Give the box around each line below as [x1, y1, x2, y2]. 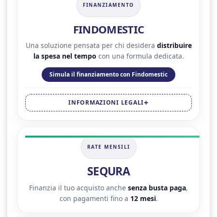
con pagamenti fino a [59, 193, 130, 203]
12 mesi [130, 193, 156, 203]
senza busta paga [128, 183, 186, 192]
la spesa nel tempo [33, 51, 96, 61]
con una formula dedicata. [96, 51, 184, 61]
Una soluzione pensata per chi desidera [25, 40, 157, 50]
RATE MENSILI [87, 143, 130, 151]
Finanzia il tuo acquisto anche [29, 183, 128, 192]
